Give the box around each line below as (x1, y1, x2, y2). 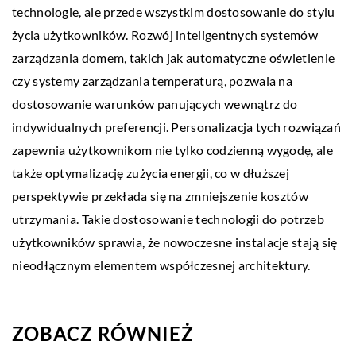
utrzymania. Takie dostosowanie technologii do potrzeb (12, 211, 324, 227)
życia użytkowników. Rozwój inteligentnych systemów (12, 27, 318, 43)
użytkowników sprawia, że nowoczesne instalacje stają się (12, 234, 338, 250)
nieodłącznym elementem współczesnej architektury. (12, 257, 311, 273)
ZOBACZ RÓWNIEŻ (12, 322, 194, 346)
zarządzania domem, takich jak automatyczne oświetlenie (12, 50, 335, 66)
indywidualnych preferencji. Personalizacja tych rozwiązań (12, 119, 342, 135)
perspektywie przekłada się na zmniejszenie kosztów (12, 188, 308, 204)
